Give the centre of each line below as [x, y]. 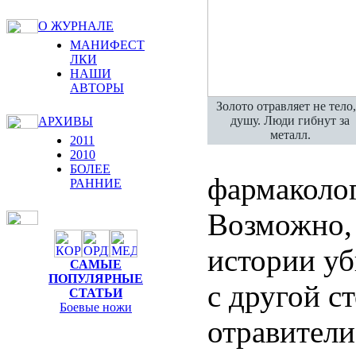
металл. [290, 134]
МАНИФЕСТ [107, 45]
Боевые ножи [96, 307]
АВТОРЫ [97, 88]
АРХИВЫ [66, 121]
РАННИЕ [96, 183]
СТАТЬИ [96, 293]
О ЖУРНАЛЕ [76, 26]
